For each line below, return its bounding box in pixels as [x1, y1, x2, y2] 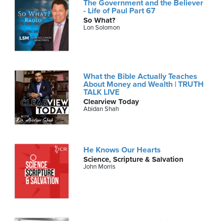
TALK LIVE [83, 87, 120, 98]
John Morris [83, 163, 116, 171]
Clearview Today [83, 97, 140, 107]
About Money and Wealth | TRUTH [83, 79, 204, 90]
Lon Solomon [83, 23, 120, 32]
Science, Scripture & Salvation [83, 155, 184, 164]
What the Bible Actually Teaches [83, 72, 198, 82]
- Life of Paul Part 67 [83, 5, 156, 16]
